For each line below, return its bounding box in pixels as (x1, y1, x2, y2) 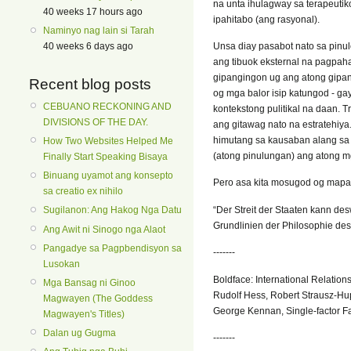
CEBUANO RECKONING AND (43, 100, 172, 112)
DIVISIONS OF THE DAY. (43, 116, 148, 128)
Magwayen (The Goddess (43, 292, 153, 304)
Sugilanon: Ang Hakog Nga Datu (43, 204, 182, 216)
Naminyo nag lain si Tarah (43, 25, 154, 37)
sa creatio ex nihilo (43, 186, 123, 197)
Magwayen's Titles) (43, 308, 125, 320)
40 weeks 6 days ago (43, 41, 133, 52)
